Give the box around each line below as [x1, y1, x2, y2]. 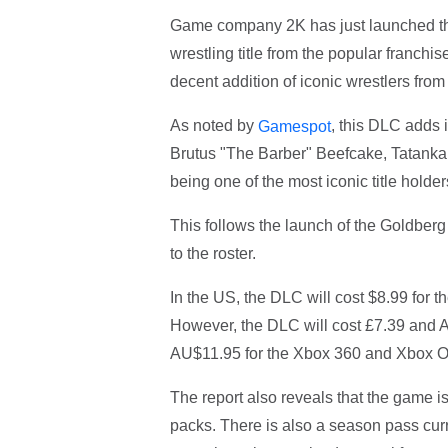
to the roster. [169, 245, 256, 263]
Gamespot [257, 117, 331, 135]
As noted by [169, 116, 258, 134]
